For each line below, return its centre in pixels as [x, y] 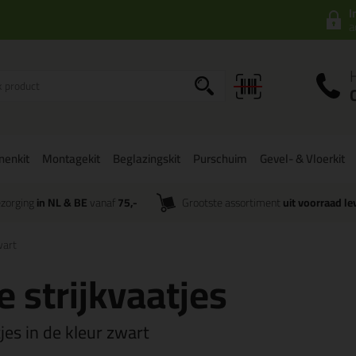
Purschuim [220, 159]
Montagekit [71, 159]
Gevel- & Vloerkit [302, 159]
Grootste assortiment [233, 203]
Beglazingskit [147, 159]
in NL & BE [62, 203]
